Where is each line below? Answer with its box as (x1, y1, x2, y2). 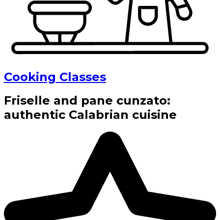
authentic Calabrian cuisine (4, 108, 177, 122)
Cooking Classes (4, 69, 106, 84)
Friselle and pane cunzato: (4, 93, 170, 108)
